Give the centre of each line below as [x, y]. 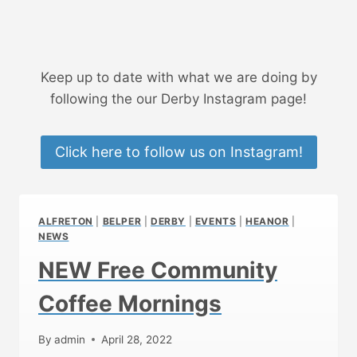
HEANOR [267, 222]
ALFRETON [66, 222]
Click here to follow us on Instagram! [178, 151]
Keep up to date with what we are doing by [178, 77]
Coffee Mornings [130, 304]
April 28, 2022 [137, 339]
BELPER [122, 222]
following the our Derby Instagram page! [178, 98]
